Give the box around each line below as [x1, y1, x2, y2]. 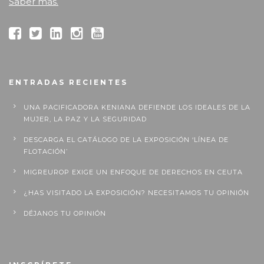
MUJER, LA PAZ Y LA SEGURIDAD [24, 115, 147, 123]
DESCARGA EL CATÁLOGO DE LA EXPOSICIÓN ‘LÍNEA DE [24, 136, 229, 144]
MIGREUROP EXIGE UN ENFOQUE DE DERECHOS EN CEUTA [24, 168, 243, 176]
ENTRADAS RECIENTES [9, 78, 128, 87]
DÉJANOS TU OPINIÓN [24, 209, 106, 217]
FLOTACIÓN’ [24, 147, 68, 156]
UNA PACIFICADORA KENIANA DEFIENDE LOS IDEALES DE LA [24, 103, 250, 111]
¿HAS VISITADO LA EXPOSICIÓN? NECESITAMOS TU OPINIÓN [24, 189, 249, 197]
